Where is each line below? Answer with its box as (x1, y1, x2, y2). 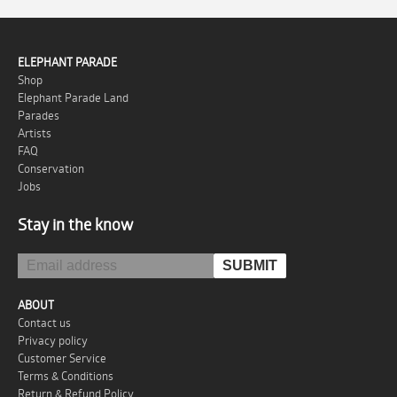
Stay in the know (18, 213, 133, 235)
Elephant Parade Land (18, 89, 128, 105)
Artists (18, 124, 51, 141)
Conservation (18, 160, 84, 176)
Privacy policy (18, 331, 88, 348)
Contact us (18, 314, 71, 331)
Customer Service (18, 349, 106, 366)
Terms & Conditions (18, 367, 113, 384)
